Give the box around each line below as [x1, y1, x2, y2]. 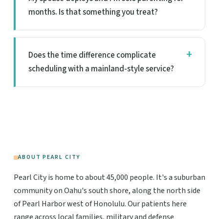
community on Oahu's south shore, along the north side [14, 185, 200, 197]
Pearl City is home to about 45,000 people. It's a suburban [14, 172, 205, 183]
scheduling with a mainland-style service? [28, 63, 174, 75]
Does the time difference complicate [28, 49, 156, 62]
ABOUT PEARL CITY [18, 153, 81, 162]
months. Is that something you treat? [28, 6, 158, 19]
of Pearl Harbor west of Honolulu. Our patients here [14, 198, 187, 210]
